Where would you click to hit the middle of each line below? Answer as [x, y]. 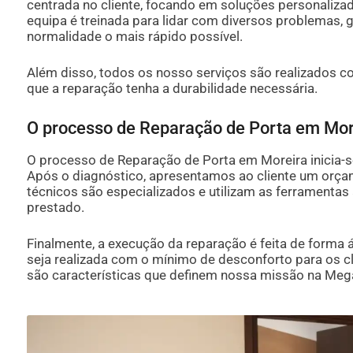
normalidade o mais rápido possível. [134, 36]
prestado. [55, 208]
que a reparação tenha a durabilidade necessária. [172, 88]
